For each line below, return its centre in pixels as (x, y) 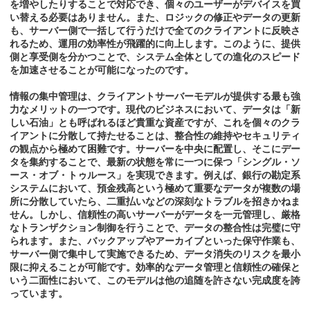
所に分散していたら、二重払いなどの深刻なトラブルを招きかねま (155, 202)
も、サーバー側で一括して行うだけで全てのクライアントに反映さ (155, 31)
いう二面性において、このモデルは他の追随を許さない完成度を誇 (155, 281)
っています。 (39, 294)
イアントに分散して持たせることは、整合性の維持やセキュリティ (155, 136)
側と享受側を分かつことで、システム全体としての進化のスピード (155, 57)
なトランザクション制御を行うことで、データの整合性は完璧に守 (155, 228)
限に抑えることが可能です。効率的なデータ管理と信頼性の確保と (155, 267)
